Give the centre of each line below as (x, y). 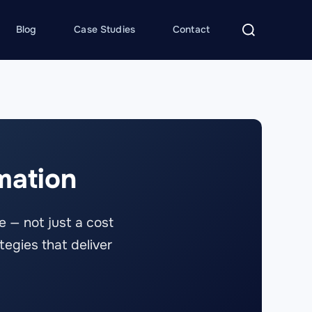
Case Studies (105, 29)
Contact (191, 29)
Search (253, 21)
